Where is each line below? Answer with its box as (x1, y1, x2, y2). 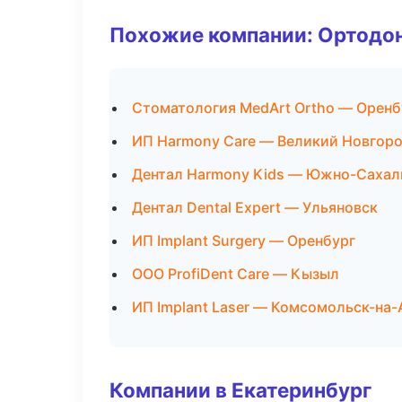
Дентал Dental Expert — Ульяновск (132, 198, 378, 216)
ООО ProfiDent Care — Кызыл (132, 265, 339, 283)
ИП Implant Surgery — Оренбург (132, 232, 355, 249)
